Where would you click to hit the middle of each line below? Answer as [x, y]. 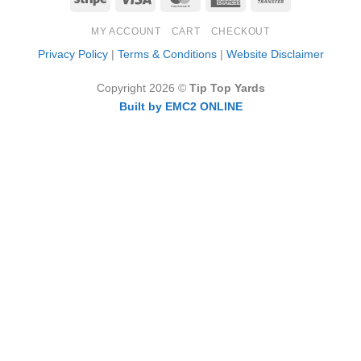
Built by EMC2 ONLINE [180, 106]
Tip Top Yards [227, 87]
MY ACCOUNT [126, 32]
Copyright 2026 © [143, 87]
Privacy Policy [73, 54]
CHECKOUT [240, 32]
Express [261, 16]
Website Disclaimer [275, 54]
